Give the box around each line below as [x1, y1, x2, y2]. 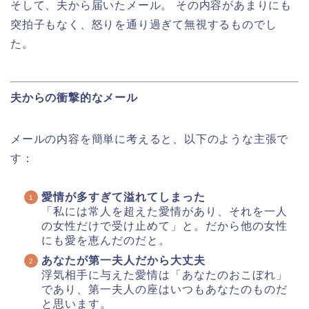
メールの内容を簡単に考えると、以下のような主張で [10, 133, 289, 146]
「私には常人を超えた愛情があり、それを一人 [41, 206, 288, 218]
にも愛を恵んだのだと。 [41, 235, 170, 247]
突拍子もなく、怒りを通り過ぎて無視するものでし [10, 19, 277, 31]
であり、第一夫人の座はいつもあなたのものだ [41, 283, 288, 296]
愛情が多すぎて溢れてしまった [41, 191, 206, 203]
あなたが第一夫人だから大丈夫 [41, 255, 206, 267]
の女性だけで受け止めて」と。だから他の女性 [41, 220, 288, 232]
